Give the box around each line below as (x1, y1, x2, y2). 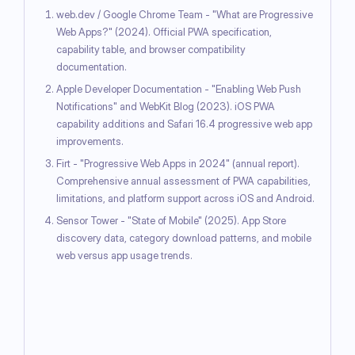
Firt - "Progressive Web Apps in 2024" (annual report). (56, 157, 300, 170)
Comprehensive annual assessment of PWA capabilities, (56, 174, 311, 188)
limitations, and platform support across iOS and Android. (56, 192, 315, 205)
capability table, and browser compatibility (56, 43, 246, 56)
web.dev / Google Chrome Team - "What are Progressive (56, 8, 313, 21)
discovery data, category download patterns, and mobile (56, 231, 311, 245)
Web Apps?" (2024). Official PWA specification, (56, 25, 272, 39)
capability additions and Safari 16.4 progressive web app (56, 117, 312, 131)
